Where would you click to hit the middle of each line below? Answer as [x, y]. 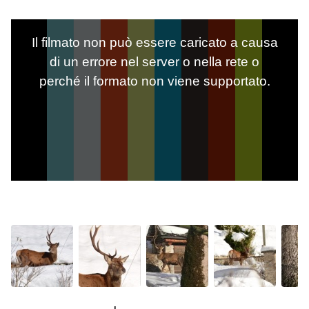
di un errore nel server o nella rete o [154, 62]
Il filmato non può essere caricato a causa [154, 42]
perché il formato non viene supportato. [154, 81]
